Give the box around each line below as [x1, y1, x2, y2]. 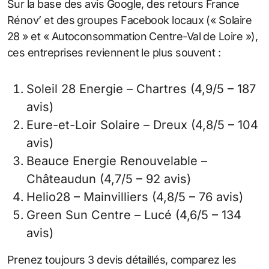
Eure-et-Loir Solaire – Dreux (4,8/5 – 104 [26, 117, 258, 132]
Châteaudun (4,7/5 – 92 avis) [26, 171, 191, 186]
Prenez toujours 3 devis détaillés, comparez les [7, 253, 237, 266]
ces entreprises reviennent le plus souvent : [7, 46, 221, 59]
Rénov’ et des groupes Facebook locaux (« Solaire [7, 13, 252, 26]
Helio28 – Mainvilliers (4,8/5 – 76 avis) [26, 189, 243, 204]
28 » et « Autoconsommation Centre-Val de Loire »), [7, 29, 258, 43]
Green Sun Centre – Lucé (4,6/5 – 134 [26, 207, 241, 222]
